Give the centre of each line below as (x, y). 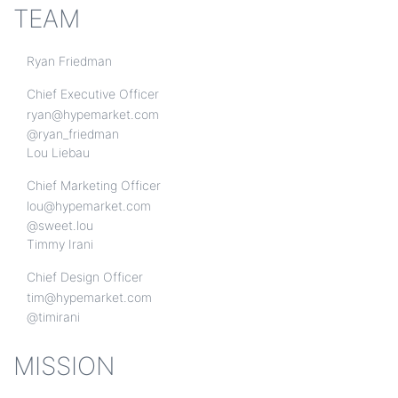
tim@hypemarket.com (89, 297)
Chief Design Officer (85, 277)
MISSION (64, 366)
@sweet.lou (60, 225)
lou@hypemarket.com (89, 206)
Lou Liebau (58, 152)
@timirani (53, 317)
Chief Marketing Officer (94, 185)
